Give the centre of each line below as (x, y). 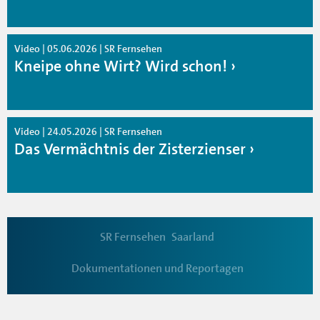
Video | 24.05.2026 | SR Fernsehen (88, 131)
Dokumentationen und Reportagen (157, 268)
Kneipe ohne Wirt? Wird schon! (121, 66)
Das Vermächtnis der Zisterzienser (130, 149)
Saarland (193, 237)
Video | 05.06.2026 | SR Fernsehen (88, 48)
